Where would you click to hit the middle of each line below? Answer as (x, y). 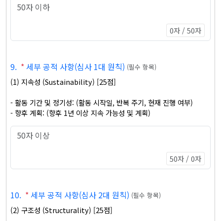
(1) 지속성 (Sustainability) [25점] (63, 82)
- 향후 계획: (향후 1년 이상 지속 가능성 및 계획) (80, 113)
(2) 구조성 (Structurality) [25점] (61, 210)
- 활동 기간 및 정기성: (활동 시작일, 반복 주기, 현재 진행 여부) (102, 102)
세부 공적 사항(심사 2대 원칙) (80, 195)
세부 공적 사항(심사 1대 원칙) (75, 67)
